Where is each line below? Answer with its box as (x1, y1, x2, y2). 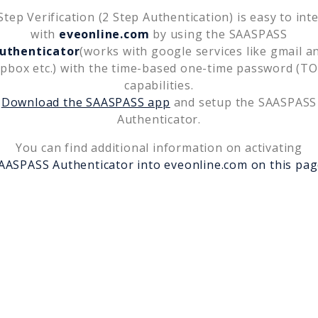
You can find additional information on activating (15, 139, 303, 155)
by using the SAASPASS (149, 26, 287, 42)
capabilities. (124, 77, 194, 93)
